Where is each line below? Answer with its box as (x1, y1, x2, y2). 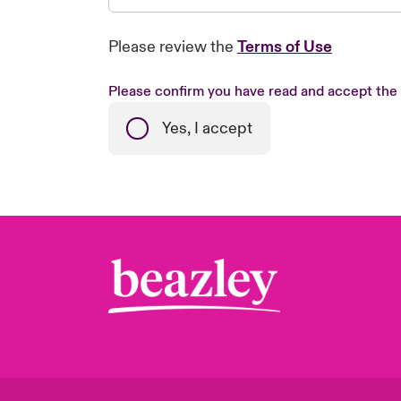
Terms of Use (236, 37, 332, 57)
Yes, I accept (161, 118, 252, 139)
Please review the (107, 37, 237, 57)
